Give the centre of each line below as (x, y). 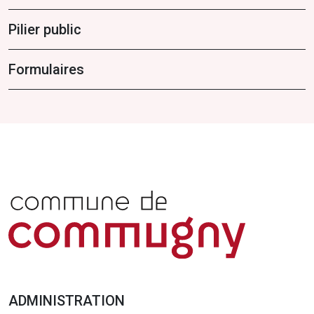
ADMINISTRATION (67, 301)
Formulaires (46, 69)
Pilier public (45, 29)
